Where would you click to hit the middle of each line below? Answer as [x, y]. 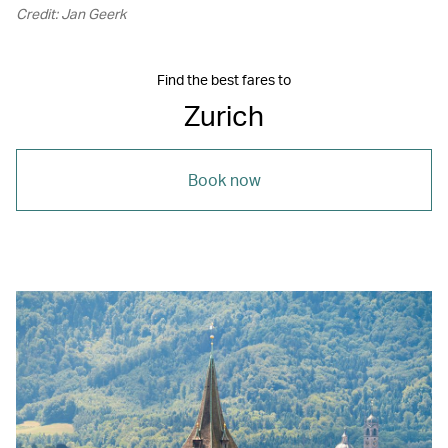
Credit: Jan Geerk [71, 13]
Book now [224, 179]
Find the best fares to [224, 79]
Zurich [224, 114]
